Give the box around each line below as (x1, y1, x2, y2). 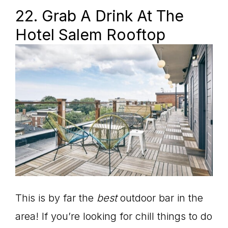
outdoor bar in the (117, 192, 203, 205)
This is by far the (15, 192, 97, 205)
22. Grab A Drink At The (15, 7, 184, 25)
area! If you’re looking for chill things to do (15, 210, 212, 223)
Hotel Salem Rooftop (15, 25, 165, 44)
